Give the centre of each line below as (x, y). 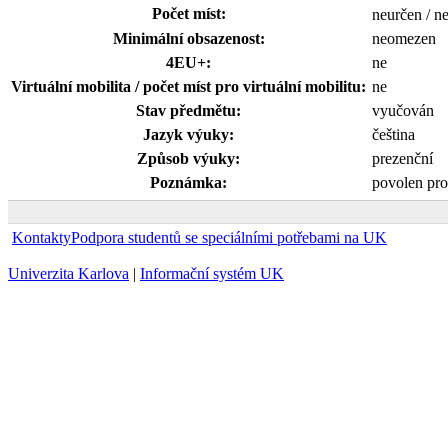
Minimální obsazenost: (188, 38)
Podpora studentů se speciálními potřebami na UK (229, 237)
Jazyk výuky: (188, 134)
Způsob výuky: (188, 158)
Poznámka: (188, 182)
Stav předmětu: (188, 110)
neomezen (404, 38)
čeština (393, 134)
